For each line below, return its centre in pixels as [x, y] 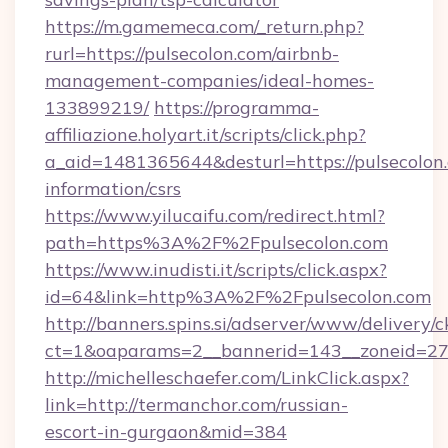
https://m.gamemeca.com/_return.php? [204, 26]
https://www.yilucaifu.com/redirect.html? [215, 215]
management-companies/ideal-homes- [209, 80]
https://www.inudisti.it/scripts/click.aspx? [216, 269]
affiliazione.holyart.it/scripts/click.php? [205, 134]
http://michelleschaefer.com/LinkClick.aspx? [227, 377]
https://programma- [236, 107]
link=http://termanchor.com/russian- [196, 404]
